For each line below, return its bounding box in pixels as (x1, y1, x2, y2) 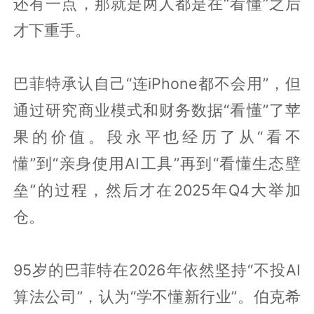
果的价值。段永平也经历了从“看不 (13, 127, 301, 146)
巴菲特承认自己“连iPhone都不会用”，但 (13, 74, 301, 93)
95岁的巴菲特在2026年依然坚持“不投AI (13, 260, 301, 279)
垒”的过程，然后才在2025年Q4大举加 (13, 180, 301, 199)
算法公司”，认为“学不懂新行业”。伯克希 (13, 287, 301, 306)
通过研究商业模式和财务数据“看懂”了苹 (13, 100, 301, 119)
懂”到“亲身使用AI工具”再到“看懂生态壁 (13, 153, 301, 172)
